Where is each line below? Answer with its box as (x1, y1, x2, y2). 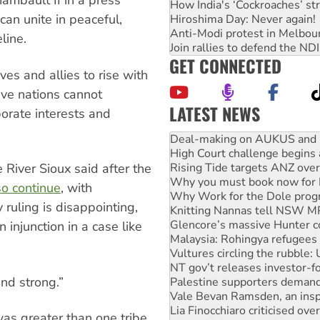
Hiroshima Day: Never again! (170, 11, 316, 27)
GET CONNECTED (169, 52, 281, 79)
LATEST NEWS (169, 100, 260, 126)
